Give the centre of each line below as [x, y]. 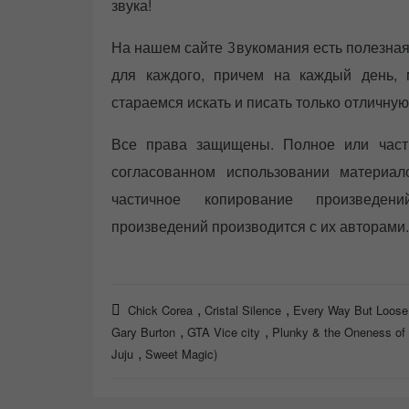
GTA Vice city [224, 332]
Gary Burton [143, 332]
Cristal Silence [243, 310]
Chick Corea [160, 310]
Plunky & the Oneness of [339, 332]
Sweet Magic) [181, 354]
